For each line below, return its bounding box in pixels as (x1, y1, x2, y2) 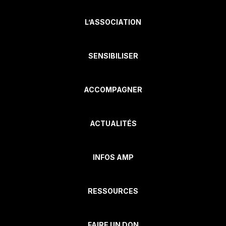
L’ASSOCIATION (85, 18, 141, 27)
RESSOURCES (88, 187, 138, 196)
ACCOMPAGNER (84, 85, 142, 94)
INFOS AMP (92, 153, 134, 162)
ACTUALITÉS (89, 119, 137, 128)
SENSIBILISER (88, 51, 138, 61)
